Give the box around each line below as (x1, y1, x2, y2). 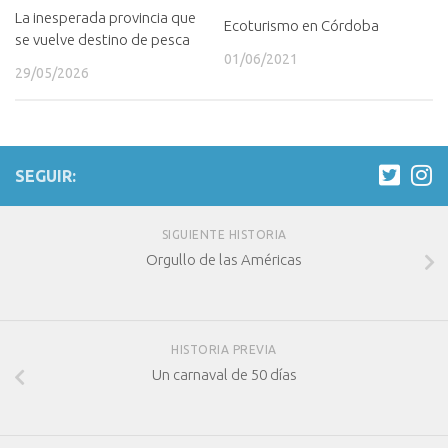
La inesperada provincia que (15, 8, 196, 26)
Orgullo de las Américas (146, 251, 302, 268)
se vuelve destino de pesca (15, 30, 190, 48)
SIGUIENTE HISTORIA (161, 228, 287, 241)
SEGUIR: (15, 167, 76, 185)
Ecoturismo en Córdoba (224, 16, 379, 34)
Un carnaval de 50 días (151, 365, 297, 383)
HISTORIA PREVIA (171, 342, 277, 356)
